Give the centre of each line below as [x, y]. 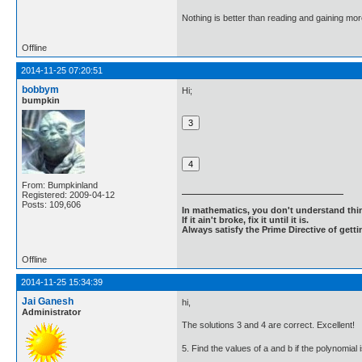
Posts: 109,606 [51, 204]
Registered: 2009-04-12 [68, 194]
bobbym [40, 89]
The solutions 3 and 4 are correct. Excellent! [268, 325]
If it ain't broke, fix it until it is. [245, 220]
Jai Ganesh [48, 301]
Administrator [51, 311]
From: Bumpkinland [60, 185]
